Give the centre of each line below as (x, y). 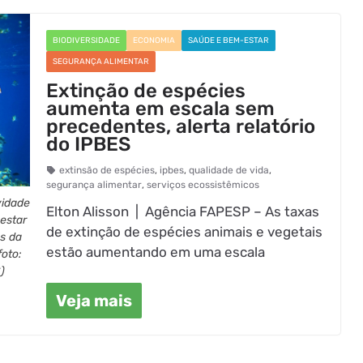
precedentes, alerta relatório (181, 126)
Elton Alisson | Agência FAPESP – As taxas (183, 211)
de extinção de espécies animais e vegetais (185, 231)
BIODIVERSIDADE (87, 40)
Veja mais (94, 301)
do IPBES (89, 144)
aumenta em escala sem (161, 108)
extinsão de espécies (107, 170)
